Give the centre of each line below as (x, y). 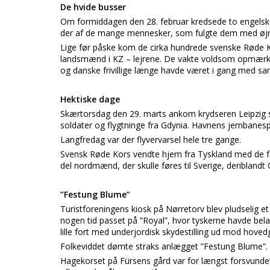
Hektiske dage (90, 99)
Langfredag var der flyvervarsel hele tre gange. (151, 140)
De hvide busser (93, 7)
